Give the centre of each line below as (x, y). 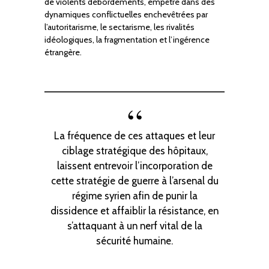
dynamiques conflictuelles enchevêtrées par (126, 15)
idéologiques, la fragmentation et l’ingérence (127, 40)
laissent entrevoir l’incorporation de (134, 166)
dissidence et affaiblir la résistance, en (134, 211)
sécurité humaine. (134, 241)
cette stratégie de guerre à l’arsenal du (134, 181)
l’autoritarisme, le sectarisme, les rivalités (119, 27)
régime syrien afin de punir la (134, 196)
